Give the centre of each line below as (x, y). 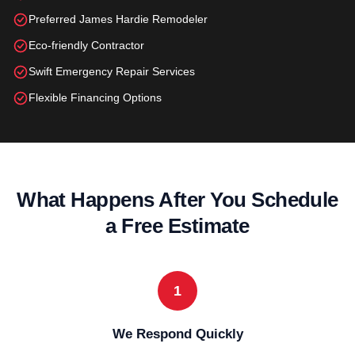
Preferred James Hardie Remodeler (118, 19)
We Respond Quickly (177, 334)
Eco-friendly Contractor (86, 45)
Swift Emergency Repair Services (112, 71)
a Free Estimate (177, 226)
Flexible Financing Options (95, 97)
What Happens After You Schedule (177, 200)
